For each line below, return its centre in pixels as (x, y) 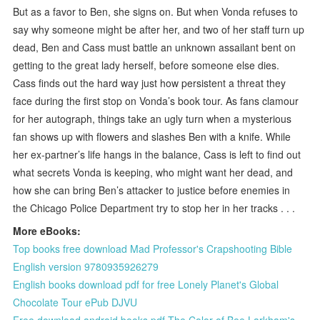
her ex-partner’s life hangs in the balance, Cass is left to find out (157, 154)
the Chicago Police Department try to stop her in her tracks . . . (154, 207)
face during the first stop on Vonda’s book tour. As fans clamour (156, 100)
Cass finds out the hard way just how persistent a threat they (150, 82)
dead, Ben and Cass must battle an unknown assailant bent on (155, 47)
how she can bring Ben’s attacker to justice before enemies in (152, 190)
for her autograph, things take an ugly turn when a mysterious (152, 118)
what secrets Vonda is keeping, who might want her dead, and (153, 172)
